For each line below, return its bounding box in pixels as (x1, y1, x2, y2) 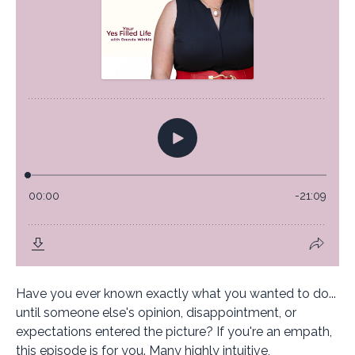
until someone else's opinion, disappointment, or (16, 305, 296, 320)
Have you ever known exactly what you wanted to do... (16, 286, 336, 301)
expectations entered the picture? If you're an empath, (16, 324, 332, 339)
